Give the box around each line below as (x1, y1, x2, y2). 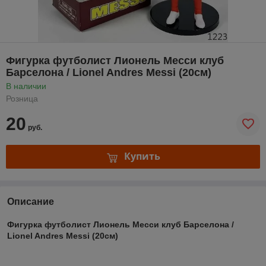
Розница (6, 93, 38, 103)
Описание (7, 196, 54, 207)
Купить (123, 150, 160, 163)
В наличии (6, 81, 46, 91)
